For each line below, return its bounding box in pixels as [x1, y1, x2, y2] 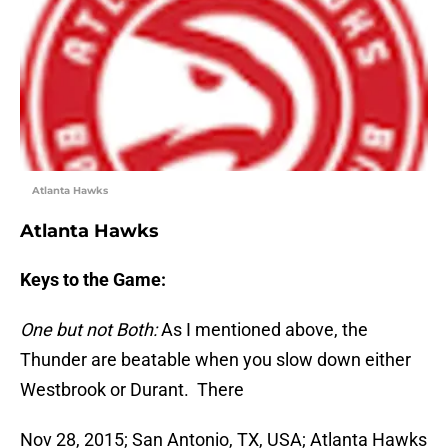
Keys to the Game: [20, 269, 166, 291]
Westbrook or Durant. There [20, 379, 244, 401]
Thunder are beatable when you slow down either [20, 349, 411, 371]
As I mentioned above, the [161, 319, 368, 341]
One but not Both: [20, 319, 161, 341]
